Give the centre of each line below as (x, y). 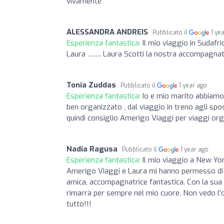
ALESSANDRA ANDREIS (107, 32)
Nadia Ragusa (92, 149)
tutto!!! (79, 204)
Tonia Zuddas (91, 85)
